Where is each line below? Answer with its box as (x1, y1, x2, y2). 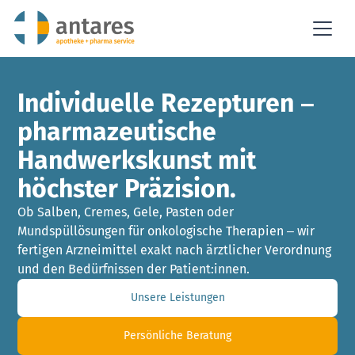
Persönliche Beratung (124, 329, 231, 342)
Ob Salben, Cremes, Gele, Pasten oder (17, 204, 235, 219)
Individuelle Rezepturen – (17, 88, 315, 118)
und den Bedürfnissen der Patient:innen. (17, 261, 250, 277)
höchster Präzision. (17, 174, 237, 204)
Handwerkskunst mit (17, 145, 257, 175)
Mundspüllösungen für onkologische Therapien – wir (17, 223, 315, 239)
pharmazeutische (17, 116, 217, 147)
